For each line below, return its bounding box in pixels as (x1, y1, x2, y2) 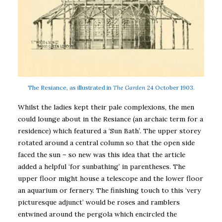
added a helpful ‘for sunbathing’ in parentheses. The (18, 162, 185, 171)
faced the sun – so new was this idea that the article (18, 150, 185, 159)
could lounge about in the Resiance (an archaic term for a (18, 114, 203, 123)
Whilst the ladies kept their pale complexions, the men (18, 102, 194, 111)
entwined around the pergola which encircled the (18, 209, 177, 219)
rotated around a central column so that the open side (18, 138, 195, 147)
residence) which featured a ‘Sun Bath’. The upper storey (18, 126, 201, 135)
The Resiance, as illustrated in (27, 83, 113, 91)
